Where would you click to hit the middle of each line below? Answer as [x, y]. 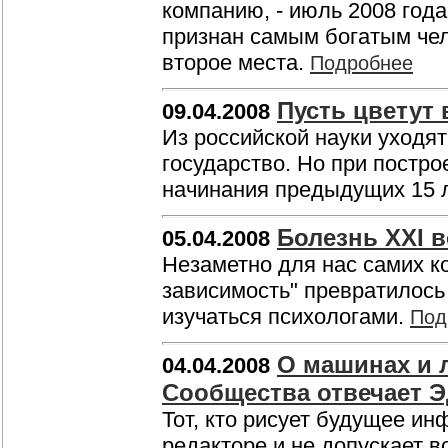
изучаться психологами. [286, 316]
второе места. [236, 62]
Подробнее [361, 63]
